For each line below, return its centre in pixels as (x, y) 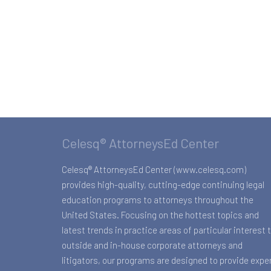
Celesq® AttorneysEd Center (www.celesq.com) (154, 169)
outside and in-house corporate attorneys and (152, 245)
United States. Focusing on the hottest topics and (160, 215)
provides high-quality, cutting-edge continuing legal (163, 184)
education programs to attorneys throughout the (158, 200)
